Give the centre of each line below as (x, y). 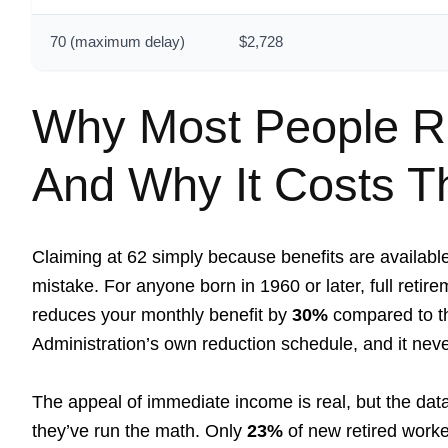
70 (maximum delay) (117, 42)
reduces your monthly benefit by (162, 315)
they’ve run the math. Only (139, 431)
